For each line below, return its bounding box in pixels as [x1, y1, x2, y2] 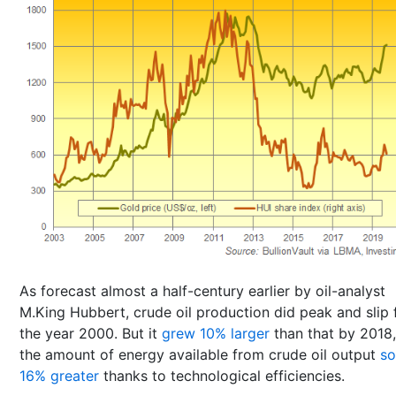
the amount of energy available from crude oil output [19, 345, 380, 363]
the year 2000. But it [19, 324, 162, 342]
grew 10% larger [162, 324, 270, 342]
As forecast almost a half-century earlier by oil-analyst [19, 281, 385, 300]
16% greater [19, 366, 99, 385]
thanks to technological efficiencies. [99, 366, 345, 385]
